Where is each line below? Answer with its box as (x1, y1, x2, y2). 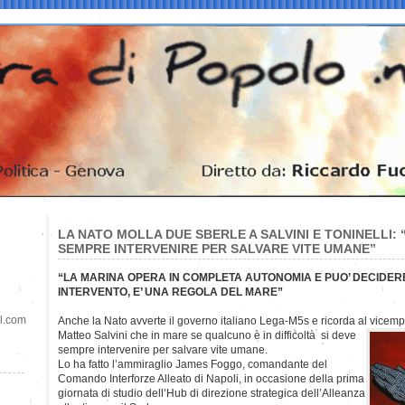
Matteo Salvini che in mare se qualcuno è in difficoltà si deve (58, 328, 356, 342)
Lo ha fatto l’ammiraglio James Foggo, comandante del (58, 357, 327, 371)
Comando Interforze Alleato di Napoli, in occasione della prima (58, 372, 364, 385)
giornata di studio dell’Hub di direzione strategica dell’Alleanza (58, 386, 365, 400)
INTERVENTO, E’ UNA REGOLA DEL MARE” (58, 285, 283, 298)
